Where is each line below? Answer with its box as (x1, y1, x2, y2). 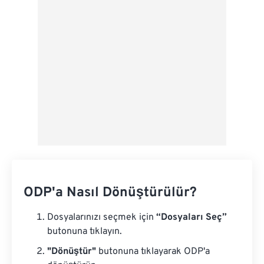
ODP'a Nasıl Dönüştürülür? (24, 184, 197, 202)
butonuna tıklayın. (47, 226, 122, 237)
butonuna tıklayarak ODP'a (96, 246, 210, 258)
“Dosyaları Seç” (156, 212, 227, 223)
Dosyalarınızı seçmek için (47, 212, 156, 223)
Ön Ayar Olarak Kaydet (44, 20, 140, 32)
